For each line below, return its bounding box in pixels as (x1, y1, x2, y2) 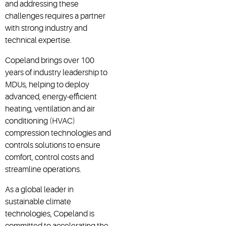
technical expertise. (5, 35, 72, 45)
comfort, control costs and (5, 152, 94, 162)
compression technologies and (5, 128, 111, 138)
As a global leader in (5, 185, 74, 194)
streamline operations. (5, 164, 81, 174)
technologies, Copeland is (5, 209, 94, 218)
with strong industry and (5, 23, 87, 33)
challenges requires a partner (5, 11, 105, 21)
